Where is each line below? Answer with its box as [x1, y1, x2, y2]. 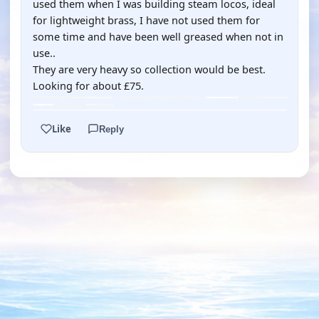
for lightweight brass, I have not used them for [33, 13, 260, 27]
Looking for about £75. [33, 78, 144, 93]
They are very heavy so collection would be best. [33, 62, 266, 76]
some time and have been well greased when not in [33, 29, 283, 43]
